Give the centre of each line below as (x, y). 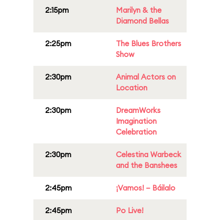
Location (132, 88)
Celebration (136, 132)
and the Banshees (147, 165)
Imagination (136, 121)
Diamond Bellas (142, 21)
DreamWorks (138, 110)
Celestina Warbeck (149, 154)
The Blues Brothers (149, 43)
